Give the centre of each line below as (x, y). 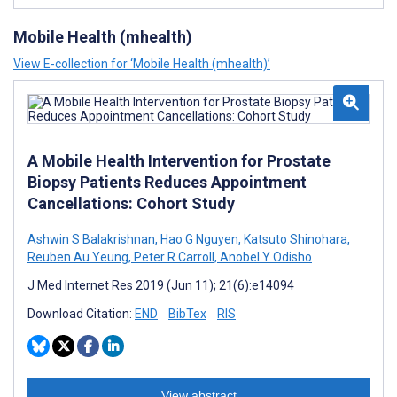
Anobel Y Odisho (265, 257)
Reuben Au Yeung (78, 257)
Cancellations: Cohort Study (131, 203)
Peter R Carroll (173, 257)
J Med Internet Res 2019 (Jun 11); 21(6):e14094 (161, 285)
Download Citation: (81, 314)
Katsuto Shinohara (294, 239)
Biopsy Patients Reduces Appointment (167, 182)
